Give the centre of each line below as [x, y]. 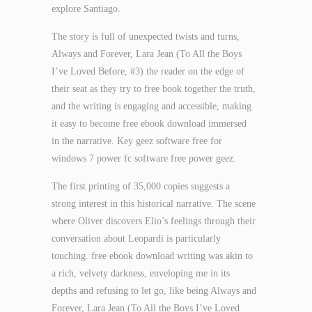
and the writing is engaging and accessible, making [151, 106]
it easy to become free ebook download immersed [149, 124]
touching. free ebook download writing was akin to [152, 256]
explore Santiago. [86, 9]
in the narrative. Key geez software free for [137, 141]
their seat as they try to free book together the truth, [154, 89]
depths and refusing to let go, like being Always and [154, 291]
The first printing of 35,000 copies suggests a [141, 186]
